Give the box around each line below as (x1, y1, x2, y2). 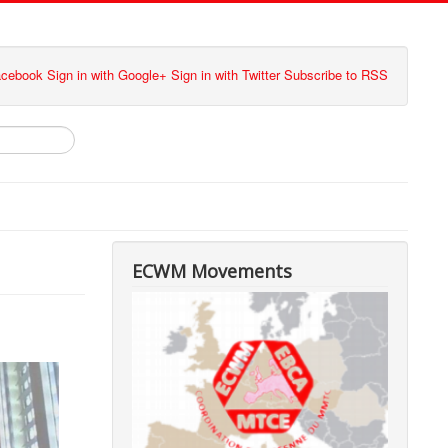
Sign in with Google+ (47, 65, 167, 84)
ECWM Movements (132, 258, 293, 283)
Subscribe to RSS (284, 65, 388, 84)
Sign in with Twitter (171, 65, 280, 84)
